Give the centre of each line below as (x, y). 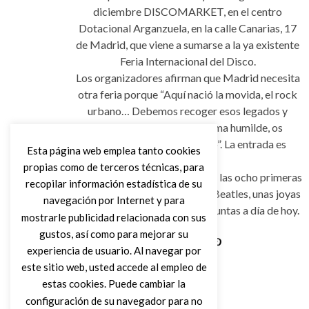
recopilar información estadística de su (114, 184)
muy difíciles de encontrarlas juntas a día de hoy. (188, 210)
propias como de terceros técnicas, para (114, 167)
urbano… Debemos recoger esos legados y (188, 111)
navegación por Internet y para (114, 200)
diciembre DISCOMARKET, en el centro (188, 11)
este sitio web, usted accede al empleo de (114, 267)
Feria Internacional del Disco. (188, 61)
